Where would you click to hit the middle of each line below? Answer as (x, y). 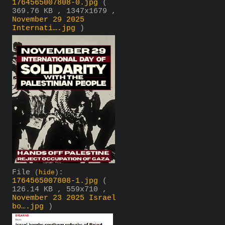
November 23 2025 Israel (64, 198)
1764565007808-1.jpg (55, 181)
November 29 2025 (48, 20)
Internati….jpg (44, 28)
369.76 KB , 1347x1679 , (64, 11)
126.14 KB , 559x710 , (60, 189)
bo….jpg (28, 206)
